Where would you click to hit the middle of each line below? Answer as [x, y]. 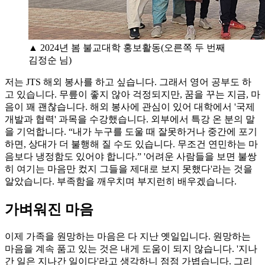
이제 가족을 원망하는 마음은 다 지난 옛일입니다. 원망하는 [128, 236]
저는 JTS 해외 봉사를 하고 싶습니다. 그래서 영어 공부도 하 [128, 82]
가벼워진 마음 [49, 209]
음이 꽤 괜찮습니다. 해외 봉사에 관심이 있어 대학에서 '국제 [130, 107]
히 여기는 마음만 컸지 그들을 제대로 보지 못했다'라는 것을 [129, 169]
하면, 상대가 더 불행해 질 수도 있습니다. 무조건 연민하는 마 [131, 144]
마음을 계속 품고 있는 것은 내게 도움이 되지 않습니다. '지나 [131, 248]
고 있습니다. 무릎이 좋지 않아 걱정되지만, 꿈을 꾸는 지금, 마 [132, 94]
